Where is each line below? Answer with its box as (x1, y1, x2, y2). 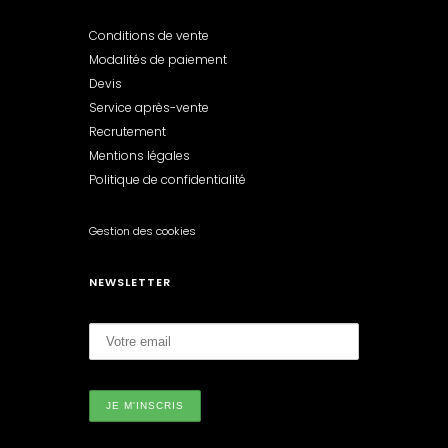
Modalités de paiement (89, 51, 227, 68)
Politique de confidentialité (89, 171, 246, 188)
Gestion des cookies (89, 223, 196, 239)
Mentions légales (89, 147, 190, 164)
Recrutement (89, 123, 166, 140)
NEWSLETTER (89, 274, 171, 290)
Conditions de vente (89, 27, 209, 44)
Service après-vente (89, 99, 209, 116)
